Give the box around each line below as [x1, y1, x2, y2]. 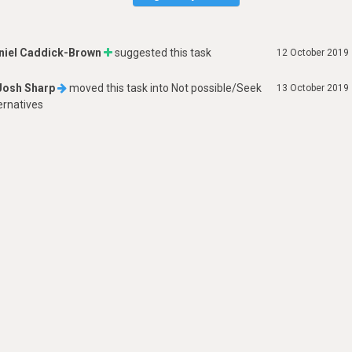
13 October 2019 [276, 82, 349, 93]
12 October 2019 [276, 47, 349, 58]
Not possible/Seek [171, 82, 262, 94]
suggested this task [112, 46, 212, 59]
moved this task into [67, 82, 172, 94]
